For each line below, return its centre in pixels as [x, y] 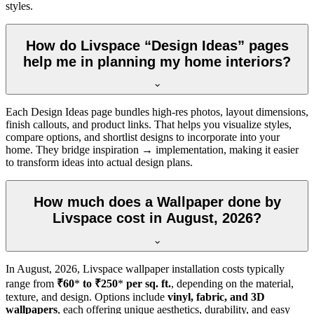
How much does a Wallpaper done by [157, 202]
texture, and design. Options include [87, 296]
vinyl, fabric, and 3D [216, 296]
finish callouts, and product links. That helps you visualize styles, [149, 125]
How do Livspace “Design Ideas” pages [157, 45]
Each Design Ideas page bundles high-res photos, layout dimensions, [157, 112]
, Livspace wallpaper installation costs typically [181, 268]
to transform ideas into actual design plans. [99, 163]
